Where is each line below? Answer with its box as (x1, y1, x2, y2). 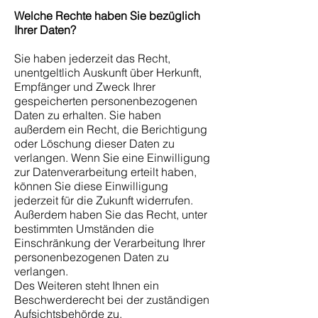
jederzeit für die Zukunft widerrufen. (14, 193, 193, 207)
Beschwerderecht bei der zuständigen (14, 292, 209, 307)
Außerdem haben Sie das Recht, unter (14, 207, 207, 221)
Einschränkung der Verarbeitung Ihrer (14, 236, 205, 250)
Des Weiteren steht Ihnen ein (14, 278, 159, 292)
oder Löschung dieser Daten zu (14, 136, 175, 150)
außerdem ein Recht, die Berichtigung (14, 122, 207, 136)
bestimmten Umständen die (14, 221, 154, 236)
